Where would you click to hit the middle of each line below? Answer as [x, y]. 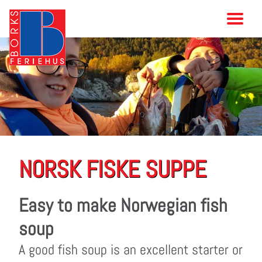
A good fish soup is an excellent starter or [131, 249]
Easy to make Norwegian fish [123, 205]
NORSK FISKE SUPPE [113, 169]
